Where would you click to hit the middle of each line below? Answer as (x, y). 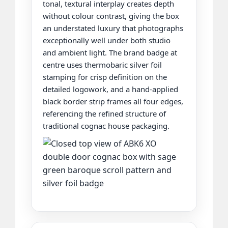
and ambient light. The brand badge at (110, 52)
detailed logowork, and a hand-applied (110, 89)
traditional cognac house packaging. (106, 125)
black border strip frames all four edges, (113, 101)
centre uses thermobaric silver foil (102, 64)
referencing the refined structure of (104, 113)
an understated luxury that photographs (113, 28)
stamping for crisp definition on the (105, 77)
